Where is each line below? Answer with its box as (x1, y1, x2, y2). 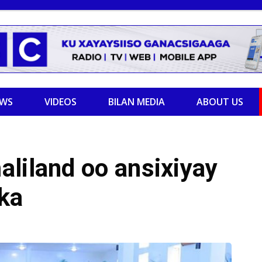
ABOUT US (196, 95, 243, 108)
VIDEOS (44, 95, 77, 108)
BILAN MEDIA (108, 95, 165, 108)
